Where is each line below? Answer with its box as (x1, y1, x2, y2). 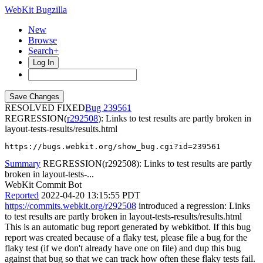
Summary (5, 159, 41, 168)
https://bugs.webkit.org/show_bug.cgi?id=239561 (5, 142, 221, 151)
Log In (33, 58, 54, 67)
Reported (5, 190, 39, 200)
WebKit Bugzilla (5, 5, 67, 15)
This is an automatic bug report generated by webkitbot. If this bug (5, 222, 251, 232)
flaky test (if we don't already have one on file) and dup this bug (5, 243, 241, 253)
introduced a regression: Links (136, 201, 250, 211)
